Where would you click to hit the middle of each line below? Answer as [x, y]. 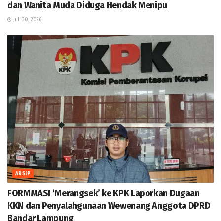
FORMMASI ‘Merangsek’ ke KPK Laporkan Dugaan [104, 194]
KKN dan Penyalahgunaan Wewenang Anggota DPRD [109, 206]
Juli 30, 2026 [27, 20]
